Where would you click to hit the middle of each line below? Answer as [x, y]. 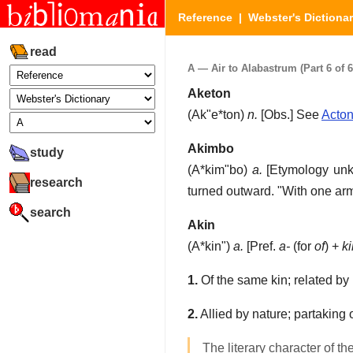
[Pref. [261, 247]
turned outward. [231, 191]
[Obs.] [277, 115]
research [56, 182]
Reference [205, 17]
